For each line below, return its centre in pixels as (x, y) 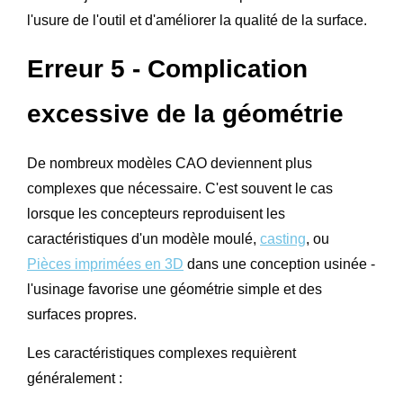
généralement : (75, 378)
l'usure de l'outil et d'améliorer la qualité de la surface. (197, 20)
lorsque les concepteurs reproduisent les (156, 213)
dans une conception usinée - (279, 264)
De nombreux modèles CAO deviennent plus (170, 163)
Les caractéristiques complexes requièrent (161, 353)
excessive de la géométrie (185, 113)
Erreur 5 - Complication (167, 68)
